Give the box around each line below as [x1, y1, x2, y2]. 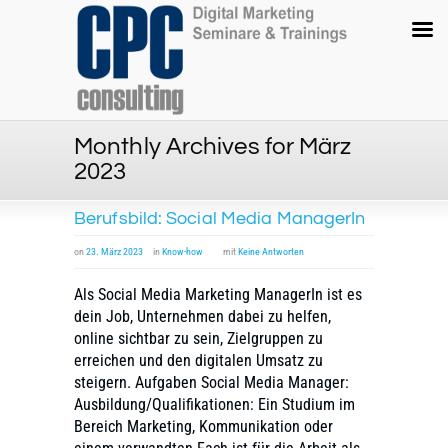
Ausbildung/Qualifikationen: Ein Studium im [74, 395, 355, 415]
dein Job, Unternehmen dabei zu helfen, [74, 307, 331, 327]
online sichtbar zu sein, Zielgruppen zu [74, 329, 323, 349]
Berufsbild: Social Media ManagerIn [74, 209, 366, 228]
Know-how [162, 246, 203, 258]
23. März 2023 [86, 246, 143, 258]
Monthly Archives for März [74, 134, 352, 159]
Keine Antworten [238, 246, 304, 258]
